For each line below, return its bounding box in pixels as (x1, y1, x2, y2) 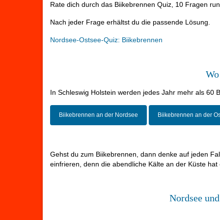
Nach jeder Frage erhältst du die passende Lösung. (50, 18, 210, 27)
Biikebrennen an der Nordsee (59, 111, 138, 119)
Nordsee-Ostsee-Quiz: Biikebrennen (50, 36, 163, 44)
